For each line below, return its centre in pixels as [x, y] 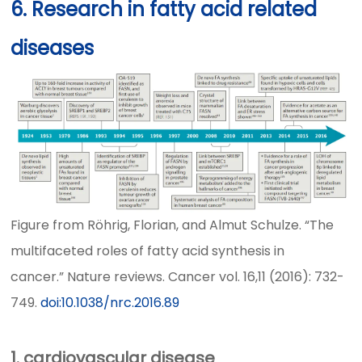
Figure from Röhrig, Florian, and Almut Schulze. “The [173, 225]
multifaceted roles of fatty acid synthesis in [148, 250]
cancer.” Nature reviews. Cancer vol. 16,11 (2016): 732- [178, 276]
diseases [53, 48]
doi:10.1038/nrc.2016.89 [110, 302]
